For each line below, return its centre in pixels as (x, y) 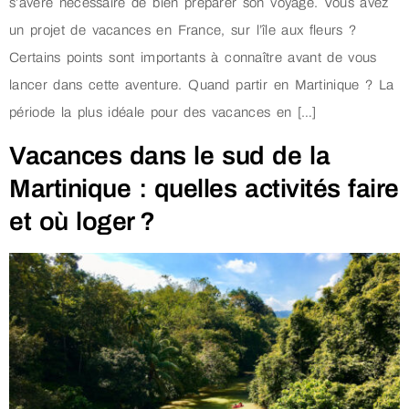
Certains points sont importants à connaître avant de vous (193, 58)
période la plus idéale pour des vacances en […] (163, 113)
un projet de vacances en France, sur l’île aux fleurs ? (183, 31)
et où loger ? (82, 221)
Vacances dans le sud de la (169, 155)
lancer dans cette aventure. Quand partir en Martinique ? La (202, 85)
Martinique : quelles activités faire (204, 188)
